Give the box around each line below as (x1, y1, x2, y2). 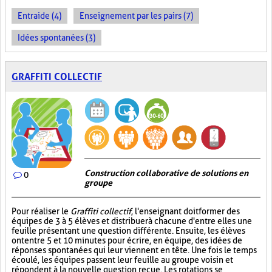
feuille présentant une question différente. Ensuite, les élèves (12, 226, 245, 236)
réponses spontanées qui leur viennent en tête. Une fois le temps (12, 245, 257, 255)
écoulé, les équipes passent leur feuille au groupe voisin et (12, 255, 233, 265)
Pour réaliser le (12, 206, 70, 216)
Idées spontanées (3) (18, 33, 95, 42)
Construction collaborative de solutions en (84, 168, 248, 178)
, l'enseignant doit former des (131, 206, 240, 216)
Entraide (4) (18, 11, 61, 21)
